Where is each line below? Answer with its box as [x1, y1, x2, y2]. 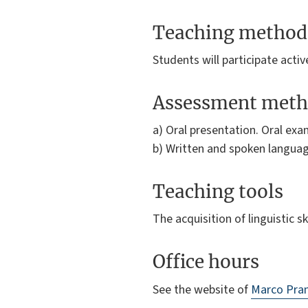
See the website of [153, 280, 251, 298]
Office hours [153, 250, 259, 274]
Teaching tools [153, 180, 283, 203]
